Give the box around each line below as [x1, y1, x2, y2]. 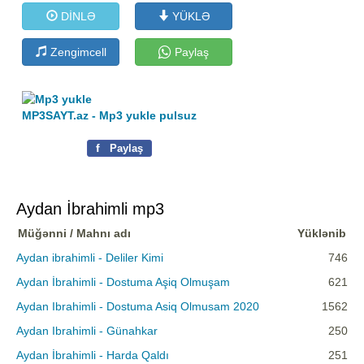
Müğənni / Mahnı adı [18, 227, 131, 240]
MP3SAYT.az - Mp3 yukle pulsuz [22, 109, 197, 123]
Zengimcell [46, 45, 106, 58]
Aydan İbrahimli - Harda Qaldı [16, 349, 169, 362]
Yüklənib [297, 227, 346, 240]
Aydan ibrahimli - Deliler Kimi [16, 251, 163, 265]
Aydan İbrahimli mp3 [16, 200, 164, 219]
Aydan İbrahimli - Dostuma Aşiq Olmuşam [16, 275, 230, 289]
